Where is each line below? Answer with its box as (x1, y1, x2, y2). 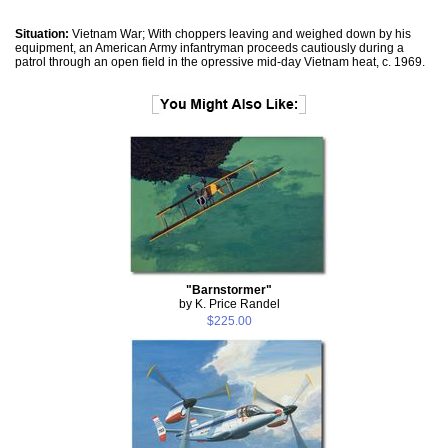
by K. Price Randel (178, 296, 280, 311)
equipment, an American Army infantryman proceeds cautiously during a (15, 40, 404, 55)
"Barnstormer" (186, 282, 272, 297)
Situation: (15, 26, 69, 41)
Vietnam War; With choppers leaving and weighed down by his (69, 26, 411, 41)
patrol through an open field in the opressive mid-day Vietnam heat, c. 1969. (15, 54, 425, 69)
